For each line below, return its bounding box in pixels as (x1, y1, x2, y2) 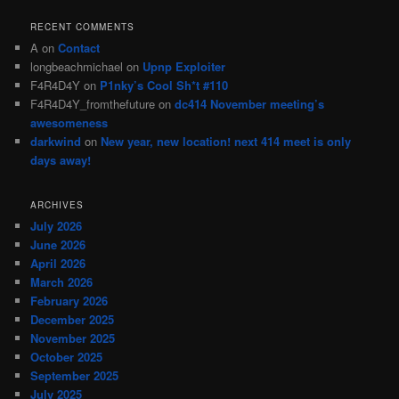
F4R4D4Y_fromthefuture (30, 95, 156, 113)
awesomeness (30, 114, 109, 132)
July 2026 (30, 216, 83, 234)
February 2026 (30, 291, 109, 309)
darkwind (30, 133, 82, 151)
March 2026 (30, 273, 94, 290)
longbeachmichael (30, 58, 124, 76)
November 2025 (30, 329, 116, 346)
